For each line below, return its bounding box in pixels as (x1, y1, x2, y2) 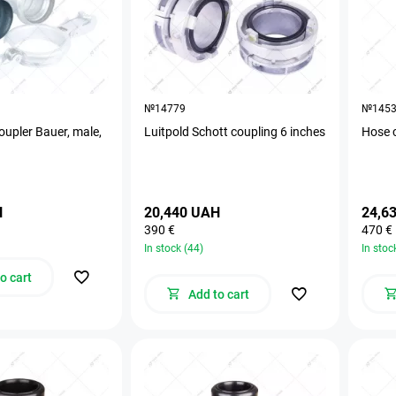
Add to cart (187, 286, 249, 301)
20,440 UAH (144, 203, 220, 221)
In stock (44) (144, 241, 203, 255)
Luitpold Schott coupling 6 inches (144, 124, 325, 139)
